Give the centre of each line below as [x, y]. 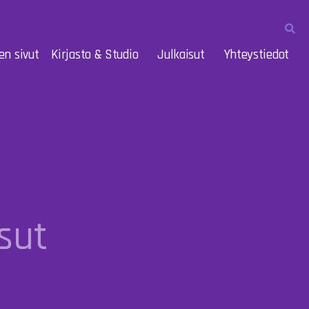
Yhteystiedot [256, 55]
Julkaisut [181, 55]
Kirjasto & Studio [95, 55]
